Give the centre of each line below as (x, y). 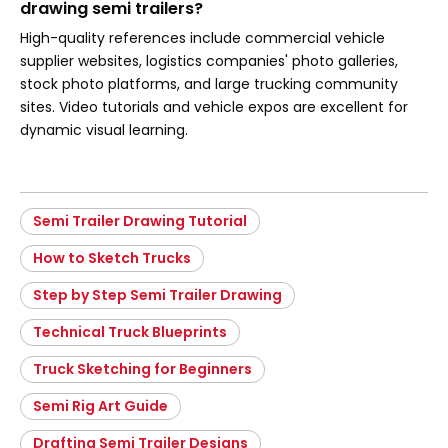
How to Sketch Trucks (112, 258)
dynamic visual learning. (104, 130)
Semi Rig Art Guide (100, 406)
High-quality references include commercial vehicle (202, 38)
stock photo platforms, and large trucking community (209, 84)
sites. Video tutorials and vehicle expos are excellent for (214, 107)
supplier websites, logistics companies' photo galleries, (209, 61)
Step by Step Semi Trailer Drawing (157, 295)
